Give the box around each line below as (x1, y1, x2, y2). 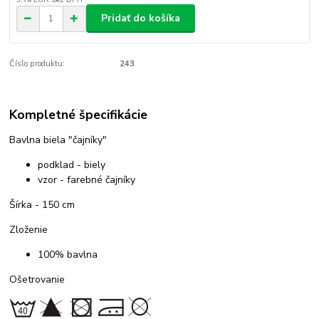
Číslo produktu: (9, 58, 66, 70)
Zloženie (9, 223, 48, 237)
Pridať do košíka (101, 11, 180, 26)
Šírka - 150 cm (9, 198, 75, 212)
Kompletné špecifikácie (9, 105, 148, 123)
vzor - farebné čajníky (38, 173, 136, 187)
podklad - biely (38, 158, 106, 172)
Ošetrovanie (9, 273, 66, 287)
